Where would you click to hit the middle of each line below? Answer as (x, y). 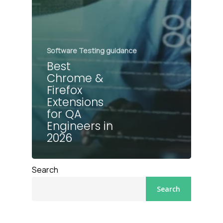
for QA (64, 114)
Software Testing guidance (92, 51)
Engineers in (80, 126)
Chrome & (75, 78)
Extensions (75, 102)
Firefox (64, 90)
